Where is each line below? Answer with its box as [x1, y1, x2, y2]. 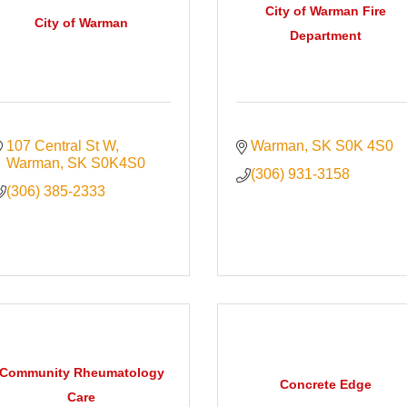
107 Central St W [6, 138, 116, 154]
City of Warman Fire [264, 3, 386, 18]
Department [289, 27, 362, 43]
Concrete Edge [279, 377, 372, 392]
